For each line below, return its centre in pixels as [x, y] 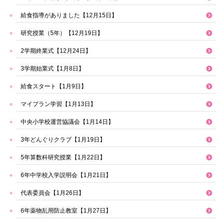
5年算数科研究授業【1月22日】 [63, 158]
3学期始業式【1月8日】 [53, 69]
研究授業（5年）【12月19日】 [62, 33]
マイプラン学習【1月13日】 [58, 104]
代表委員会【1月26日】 [53, 193]
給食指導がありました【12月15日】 [69, 16]
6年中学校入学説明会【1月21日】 [66, 175]
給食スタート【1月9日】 [54, 87]
